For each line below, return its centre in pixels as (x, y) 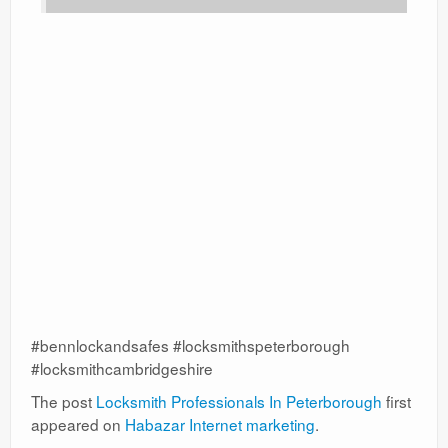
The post (63, 401)
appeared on (78, 424)
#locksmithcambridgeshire (122, 368)
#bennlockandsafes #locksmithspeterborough (190, 345)
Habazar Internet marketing (220, 424)
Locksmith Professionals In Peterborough (239, 401)
